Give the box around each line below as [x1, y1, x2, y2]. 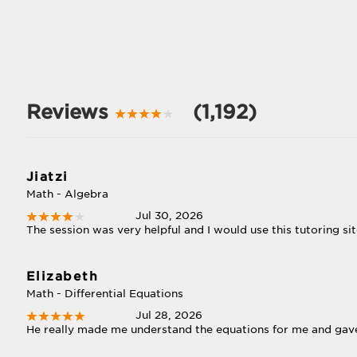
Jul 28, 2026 [135, 309, 203, 321]
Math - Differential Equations [25, 288, 183, 300]
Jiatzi [25, 170, 69, 184]
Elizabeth [25, 269, 99, 284]
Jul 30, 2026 [135, 210, 204, 222]
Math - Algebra [25, 188, 108, 200]
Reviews [25, 100, 115, 124]
